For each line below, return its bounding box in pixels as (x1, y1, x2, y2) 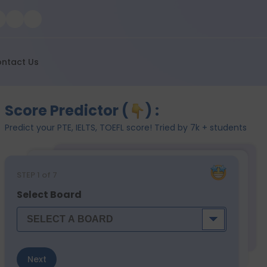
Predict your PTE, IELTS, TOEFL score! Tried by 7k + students (5, 122, 247, 133)
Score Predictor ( (5, 101, 129, 120)
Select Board (17, 188, 82, 201)
